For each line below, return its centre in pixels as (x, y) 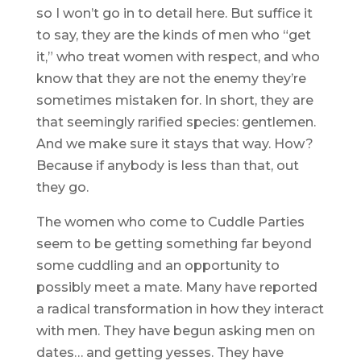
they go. (62, 188)
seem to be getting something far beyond (174, 244)
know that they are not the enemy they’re (171, 79)
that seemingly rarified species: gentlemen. (176, 122)
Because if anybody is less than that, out (167, 166)
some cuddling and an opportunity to (158, 266)
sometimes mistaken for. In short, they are (174, 101)
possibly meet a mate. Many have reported (176, 288)
